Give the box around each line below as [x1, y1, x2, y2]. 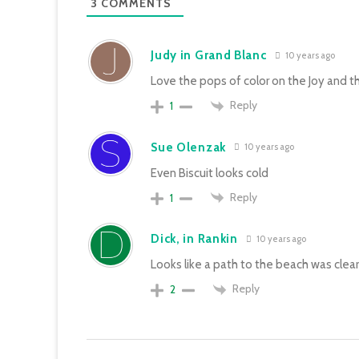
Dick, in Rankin [151, 232, 238, 247]
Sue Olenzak [151, 139, 226, 155]
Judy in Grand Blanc [151, 48, 267, 63]
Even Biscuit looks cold [151, 165, 269, 180]
